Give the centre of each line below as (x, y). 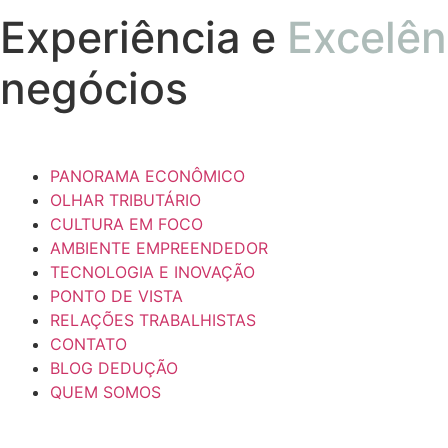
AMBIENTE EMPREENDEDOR (159, 247)
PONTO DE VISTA (116, 295)
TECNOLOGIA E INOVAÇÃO (152, 271)
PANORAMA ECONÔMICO (147, 175)
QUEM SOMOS (105, 391)
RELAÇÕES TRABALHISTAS (153, 319)
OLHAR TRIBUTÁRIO (125, 199)
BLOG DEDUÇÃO (114, 367)
